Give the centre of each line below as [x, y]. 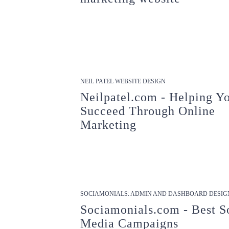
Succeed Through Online [148, 111]
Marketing [109, 125]
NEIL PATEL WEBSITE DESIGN [123, 81]
